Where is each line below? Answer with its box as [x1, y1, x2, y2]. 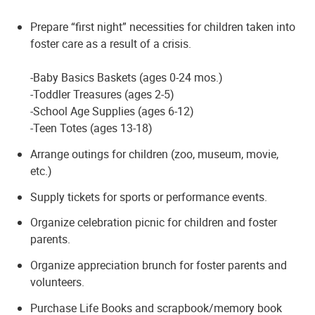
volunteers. [30, 274, 85, 290]
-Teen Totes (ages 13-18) [30, 120, 153, 136]
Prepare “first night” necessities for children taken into [30, 18, 296, 34]
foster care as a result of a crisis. [30, 35, 192, 51]
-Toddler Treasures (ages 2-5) [30, 86, 175, 102]
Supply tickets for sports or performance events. [30, 188, 268, 205]
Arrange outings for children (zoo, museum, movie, [30, 146, 279, 162]
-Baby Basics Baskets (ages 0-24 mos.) [30, 69, 224, 85]
